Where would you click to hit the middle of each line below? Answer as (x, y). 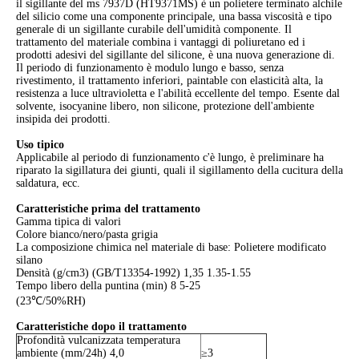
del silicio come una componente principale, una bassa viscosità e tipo (174, 17)
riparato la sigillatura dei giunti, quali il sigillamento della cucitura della (179, 171)
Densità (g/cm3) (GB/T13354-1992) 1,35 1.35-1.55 (133, 273)
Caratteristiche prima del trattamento (108, 209)
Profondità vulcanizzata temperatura (99, 341)
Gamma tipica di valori (69, 222)
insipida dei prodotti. (63, 119)
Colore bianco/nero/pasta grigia (87, 235)
